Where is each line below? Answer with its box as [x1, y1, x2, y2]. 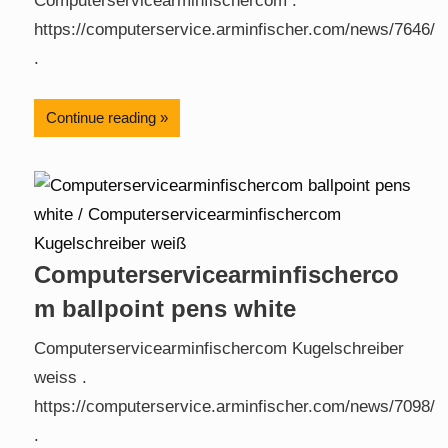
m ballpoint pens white [34, 294, 296, 322]
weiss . [34, 368, 87, 388]
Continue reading [46, 108, 156, 126]
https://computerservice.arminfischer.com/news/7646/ [34, 20, 435, 40]
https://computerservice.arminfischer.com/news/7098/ [34, 397, 435, 417]
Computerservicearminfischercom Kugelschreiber [34, 339, 404, 359]
